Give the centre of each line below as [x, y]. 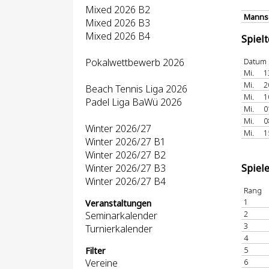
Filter [95, 251]
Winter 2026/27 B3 [125, 168]
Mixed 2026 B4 [118, 36]
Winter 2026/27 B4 [125, 181]
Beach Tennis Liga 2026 [136, 89]
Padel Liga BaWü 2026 [134, 102]
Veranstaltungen [118, 203]
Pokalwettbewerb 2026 [135, 62]
